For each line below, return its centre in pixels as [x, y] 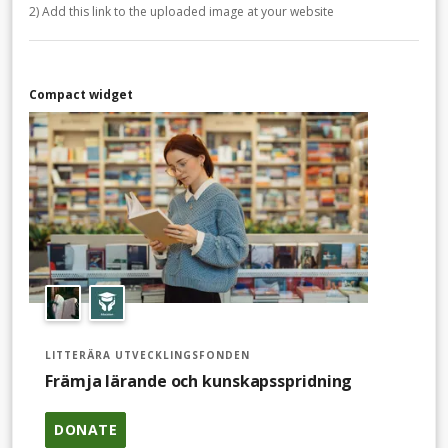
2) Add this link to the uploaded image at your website [181, 11]
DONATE [85, 429]
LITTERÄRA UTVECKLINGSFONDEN [147, 354]
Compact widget [81, 94]
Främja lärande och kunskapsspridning [199, 380]
